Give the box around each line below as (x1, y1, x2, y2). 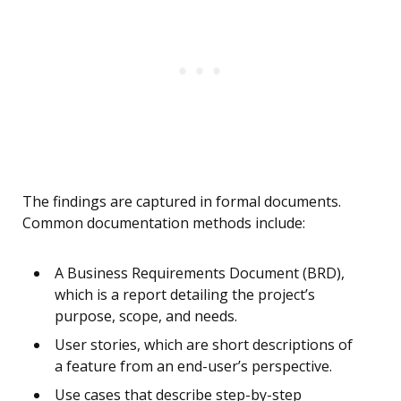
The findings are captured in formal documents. (22, 192, 341, 212)
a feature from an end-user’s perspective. (55, 356, 332, 377)
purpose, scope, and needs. (55, 306, 237, 327)
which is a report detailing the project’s (55, 285, 315, 305)
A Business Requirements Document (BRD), (55, 263, 345, 284)
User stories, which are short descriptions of (55, 335, 353, 355)
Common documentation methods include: (22, 213, 305, 234)
